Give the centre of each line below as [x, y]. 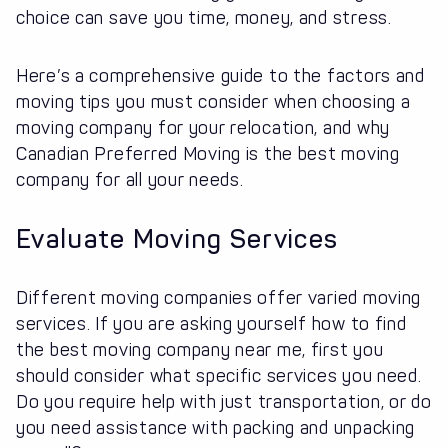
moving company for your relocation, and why [203, 128]
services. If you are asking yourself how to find [211, 324]
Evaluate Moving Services [177, 240]
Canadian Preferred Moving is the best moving [208, 154]
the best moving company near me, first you [200, 350]
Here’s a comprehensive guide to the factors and [220, 76]
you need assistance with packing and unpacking [216, 428]
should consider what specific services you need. [219, 376]
